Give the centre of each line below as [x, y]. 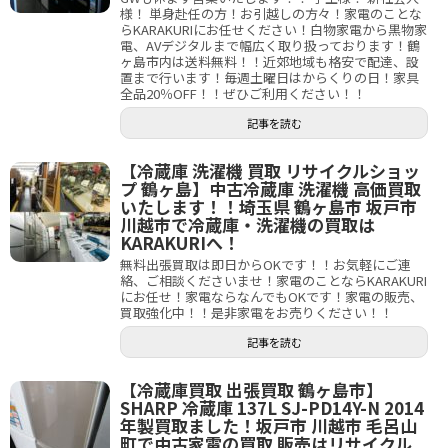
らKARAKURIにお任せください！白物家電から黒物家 [273, 29]
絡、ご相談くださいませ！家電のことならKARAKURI [273, 280]
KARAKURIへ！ [180, 242]
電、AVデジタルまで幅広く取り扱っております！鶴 [270, 45]
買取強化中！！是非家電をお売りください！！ [256, 312]
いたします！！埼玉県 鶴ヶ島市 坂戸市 [268, 206]
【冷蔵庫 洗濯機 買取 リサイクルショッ [270, 170]
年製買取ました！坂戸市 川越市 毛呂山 [268, 425]
